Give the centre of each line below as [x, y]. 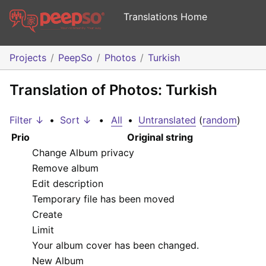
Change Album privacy [83, 153]
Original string [160, 137]
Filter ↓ [27, 120]
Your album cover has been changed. [115, 246]
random [220, 120]
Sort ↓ [76, 120]
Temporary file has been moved [103, 199]
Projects [28, 58]
